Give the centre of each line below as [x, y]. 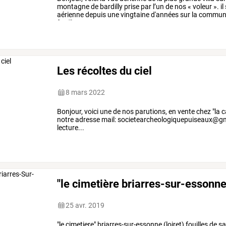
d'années [164, 15]
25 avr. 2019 [85, 205]
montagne [73, 7]
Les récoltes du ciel [105, 70]
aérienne [71, 15]
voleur [202, 7]
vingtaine [134, 15]
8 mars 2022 [86, 93]
